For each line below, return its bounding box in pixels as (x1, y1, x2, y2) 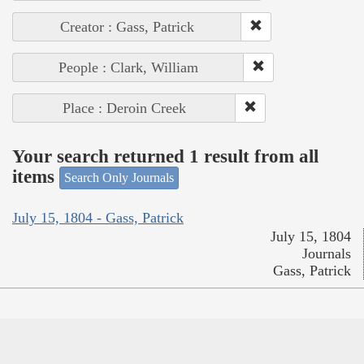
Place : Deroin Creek (63, 100, 186, 117)
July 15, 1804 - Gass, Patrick (12, 209, 184, 226)
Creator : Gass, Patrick (60, 19, 194, 36)
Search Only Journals (64, 171, 174, 185)
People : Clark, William (58, 59, 198, 76)
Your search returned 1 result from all (12, 145, 318, 167)
